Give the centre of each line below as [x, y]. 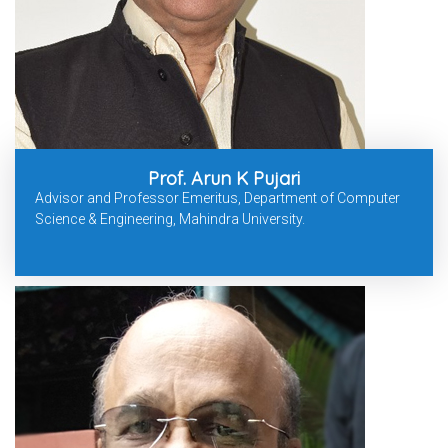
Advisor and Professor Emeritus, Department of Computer [217, 198]
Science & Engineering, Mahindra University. [170, 219]
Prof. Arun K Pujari [224, 179]
